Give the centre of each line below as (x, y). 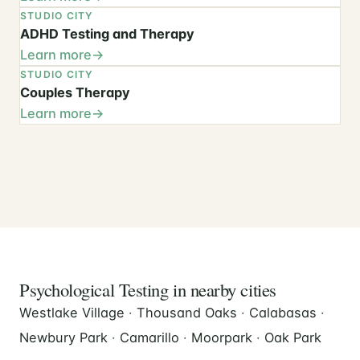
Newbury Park (63, 338)
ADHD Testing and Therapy (107, 34)
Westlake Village (72, 313)
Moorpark (222, 338)
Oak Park (293, 338)
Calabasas (283, 313)
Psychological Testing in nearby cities (148, 290)
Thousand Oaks (187, 313)
